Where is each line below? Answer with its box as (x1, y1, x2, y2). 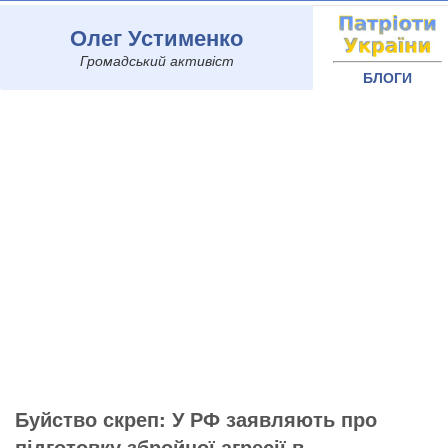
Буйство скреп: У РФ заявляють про (15, 404, 377, 433)
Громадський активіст (79, 50, 234, 70)
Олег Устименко (70, 21, 243, 53)
